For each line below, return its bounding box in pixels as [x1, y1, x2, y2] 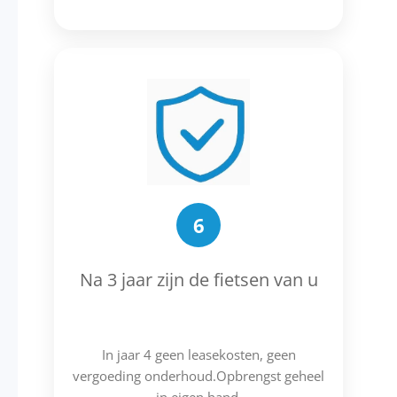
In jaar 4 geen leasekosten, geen [101, 346, 296, 364]
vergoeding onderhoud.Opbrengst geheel [73, 367, 324, 385]
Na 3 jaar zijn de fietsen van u [79, 268, 318, 292]
